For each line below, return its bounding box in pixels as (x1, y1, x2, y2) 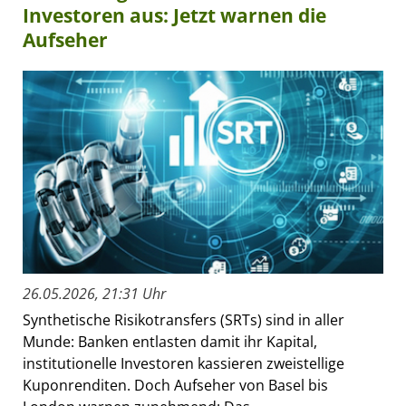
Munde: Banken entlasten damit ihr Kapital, (23, 332, 317, 353)
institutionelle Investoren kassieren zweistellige (23, 353, 344, 374)
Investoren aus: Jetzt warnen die (23, 2, 326, 28)
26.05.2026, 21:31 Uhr (23, 284, 166, 304)
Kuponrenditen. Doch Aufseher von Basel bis (23, 375, 328, 396)
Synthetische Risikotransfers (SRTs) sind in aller (23, 310, 344, 331)
